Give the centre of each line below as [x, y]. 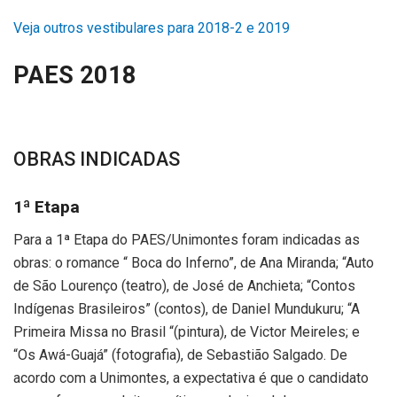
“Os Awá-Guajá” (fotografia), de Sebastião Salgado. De [180, 354]
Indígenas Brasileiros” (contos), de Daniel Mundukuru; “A [187, 308]
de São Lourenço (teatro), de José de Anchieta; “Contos [184, 285]
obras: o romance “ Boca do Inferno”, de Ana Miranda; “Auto [194, 262]
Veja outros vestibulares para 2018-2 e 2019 [152, 27]
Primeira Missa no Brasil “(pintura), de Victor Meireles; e [187, 331]
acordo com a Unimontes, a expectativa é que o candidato [191, 378]
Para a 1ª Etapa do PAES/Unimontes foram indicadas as [187, 239]
